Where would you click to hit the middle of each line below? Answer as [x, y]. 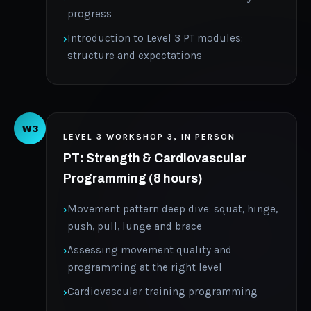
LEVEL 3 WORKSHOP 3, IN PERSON [149, 137]
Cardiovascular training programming [162, 291]
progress [90, 14]
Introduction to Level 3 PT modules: [155, 38]
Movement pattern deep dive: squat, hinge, [173, 209]
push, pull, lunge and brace [135, 226]
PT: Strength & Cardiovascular [155, 158]
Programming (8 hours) [133, 178]
